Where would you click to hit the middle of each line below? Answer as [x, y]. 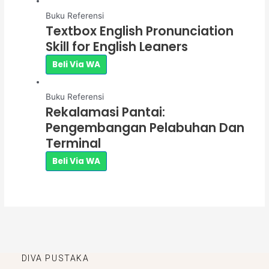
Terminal [73, 144]
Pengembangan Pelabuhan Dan [145, 128]
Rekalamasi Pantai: [105, 112]
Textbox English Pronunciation [139, 31]
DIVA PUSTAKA [55, 258]
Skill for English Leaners [116, 47]
